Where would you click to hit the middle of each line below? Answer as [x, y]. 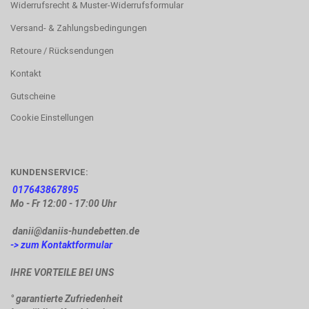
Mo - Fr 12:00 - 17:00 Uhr [66, 203]
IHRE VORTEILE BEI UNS [62, 272]
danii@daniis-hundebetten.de [75, 231]
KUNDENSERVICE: [49, 172]
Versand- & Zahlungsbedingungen [79, 28]
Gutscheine [33, 96]
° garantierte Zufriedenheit [67, 298]
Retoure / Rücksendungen [62, 50]
